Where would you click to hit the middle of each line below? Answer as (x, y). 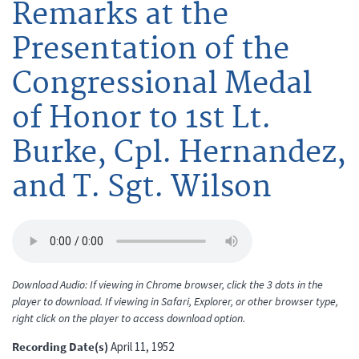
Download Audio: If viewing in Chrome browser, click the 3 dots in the (167, 284)
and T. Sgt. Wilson (142, 187)
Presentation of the (151, 49)
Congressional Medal (162, 84)
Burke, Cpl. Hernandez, (179, 153)
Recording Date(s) (60, 346)
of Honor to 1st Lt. (141, 118)
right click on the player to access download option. (129, 318)
